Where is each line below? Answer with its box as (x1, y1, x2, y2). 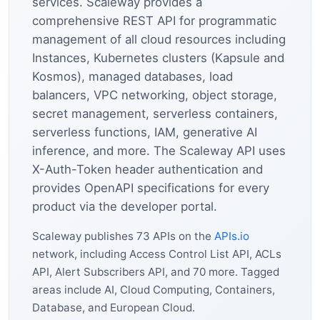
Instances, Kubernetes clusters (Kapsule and (32, 51, 284, 66)
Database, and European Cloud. (32, 301, 195, 315)
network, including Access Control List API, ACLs (32, 247, 281, 261)
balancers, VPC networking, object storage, (32, 88, 277, 103)
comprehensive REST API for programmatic (32, 14, 276, 29)
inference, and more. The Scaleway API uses (32, 144, 286, 159)
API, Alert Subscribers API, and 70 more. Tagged (32, 265, 279, 279)
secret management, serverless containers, (32, 106, 278, 121)
